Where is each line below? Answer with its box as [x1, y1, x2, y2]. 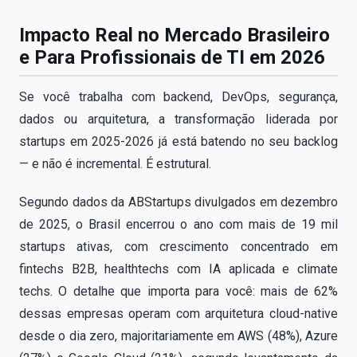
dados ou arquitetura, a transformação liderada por [19, 111, 338, 127]
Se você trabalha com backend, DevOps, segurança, [19, 88, 338, 104]
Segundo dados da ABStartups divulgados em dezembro [19, 194, 338, 210]
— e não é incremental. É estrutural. [19, 155, 211, 171]
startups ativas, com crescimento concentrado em [19, 238, 338, 254]
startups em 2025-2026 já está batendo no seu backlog [19, 133, 338, 149]
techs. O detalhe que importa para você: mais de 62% [19, 283, 338, 299]
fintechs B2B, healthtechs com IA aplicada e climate [19, 261, 338, 277]
